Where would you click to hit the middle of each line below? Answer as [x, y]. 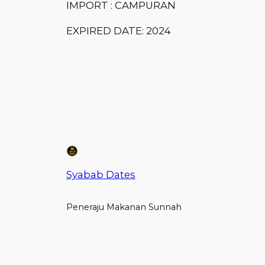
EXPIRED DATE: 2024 [119, 30]
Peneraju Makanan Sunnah [124, 207]
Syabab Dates [101, 174]
